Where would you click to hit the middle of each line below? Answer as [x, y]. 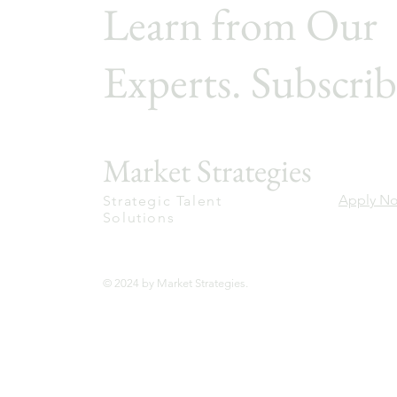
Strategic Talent [162, 201]
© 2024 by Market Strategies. [175, 283]
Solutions [139, 218]
